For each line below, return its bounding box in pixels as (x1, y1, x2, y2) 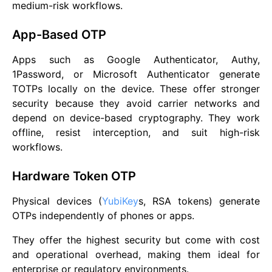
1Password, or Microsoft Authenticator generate (12, 67, 260, 80)
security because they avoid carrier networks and (12, 97, 260, 109)
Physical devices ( (12, 194, 102, 207)
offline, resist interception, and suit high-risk (12, 126, 260, 138)
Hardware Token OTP (12, 168, 136, 183)
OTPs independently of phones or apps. (12, 209, 194, 222)
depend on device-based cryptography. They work (12, 111, 260, 124)
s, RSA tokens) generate (138, 194, 260, 207)
